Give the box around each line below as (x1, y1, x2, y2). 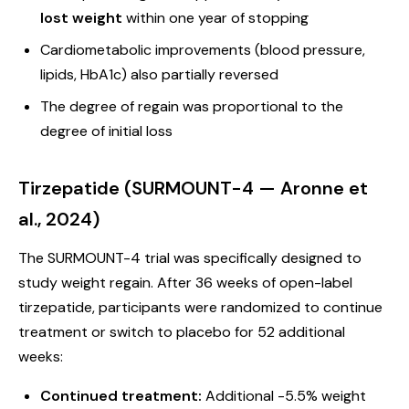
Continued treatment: (40, 386, 202, 405)
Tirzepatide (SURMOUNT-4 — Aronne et (18, 176, 368, 200)
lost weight (40, 8, 122, 27)
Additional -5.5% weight (202, 386, 366, 405)
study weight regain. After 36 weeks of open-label (18, 273, 352, 292)
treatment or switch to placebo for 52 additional (18, 322, 345, 341)
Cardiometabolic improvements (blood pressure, (40, 40, 365, 59)
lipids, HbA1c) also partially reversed (40, 65, 278, 84)
